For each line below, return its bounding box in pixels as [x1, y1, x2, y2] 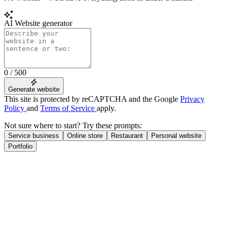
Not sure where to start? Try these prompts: [4, 121, 142, 130]
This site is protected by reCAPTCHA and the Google [4, 95, 180, 104]
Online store [67, 132, 103, 140]
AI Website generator [4, 18, 72, 27]
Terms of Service [40, 104, 97, 113]
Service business [8, 132, 59, 140]
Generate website [8, 85, 60, 94]
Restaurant [111, 132, 143, 140]
